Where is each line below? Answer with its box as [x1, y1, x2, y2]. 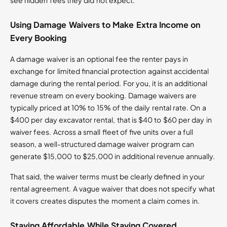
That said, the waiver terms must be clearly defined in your [10, 172, 205, 181]
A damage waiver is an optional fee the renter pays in [10, 54, 188, 64]
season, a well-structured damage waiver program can [10, 139, 194, 149]
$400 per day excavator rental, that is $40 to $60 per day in [10, 115, 212, 125]
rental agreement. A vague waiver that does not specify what [10, 184, 215, 194]
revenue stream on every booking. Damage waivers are [10, 91, 197, 100]
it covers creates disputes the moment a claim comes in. [10, 196, 200, 206]
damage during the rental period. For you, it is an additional [10, 79, 207, 88]
